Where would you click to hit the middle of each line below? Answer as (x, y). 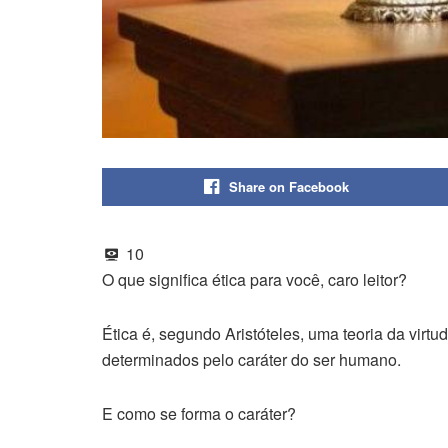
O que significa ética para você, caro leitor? (254, 280)
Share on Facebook (288, 187)
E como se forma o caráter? (199, 414)
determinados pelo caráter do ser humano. (251, 360)
